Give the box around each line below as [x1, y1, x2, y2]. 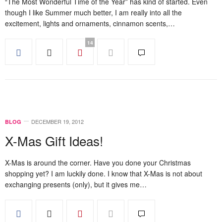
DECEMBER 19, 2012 [31, 117, 84, 125]
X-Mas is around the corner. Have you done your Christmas [5, 158, 191, 167]
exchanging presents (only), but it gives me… [5, 179, 147, 189]
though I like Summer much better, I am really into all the [5, 7, 182, 17]
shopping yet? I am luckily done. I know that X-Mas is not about [5, 168, 202, 178]
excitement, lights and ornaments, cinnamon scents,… [5, 18, 175, 28]
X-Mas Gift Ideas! [5, 131, 103, 150]
